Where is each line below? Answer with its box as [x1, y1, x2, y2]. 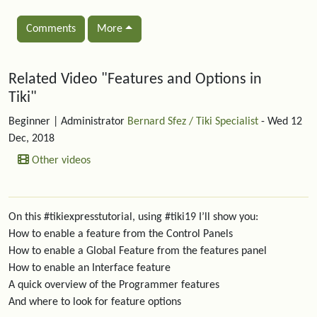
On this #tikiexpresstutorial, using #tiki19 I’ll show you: [8, 212, 258, 223]
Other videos [29, 155, 91, 166]
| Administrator [53, 116, 125, 127]
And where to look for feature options [8, 296, 181, 308]
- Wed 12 [258, 116, 302, 127]
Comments [26, 23, 76, 35]
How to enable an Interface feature [8, 263, 171, 274]
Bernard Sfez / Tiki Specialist [127, 116, 258, 127]
